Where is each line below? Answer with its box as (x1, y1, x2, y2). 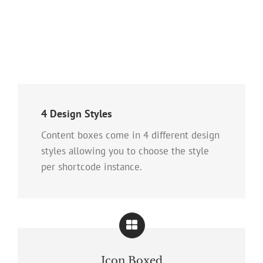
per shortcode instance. (41, 160, 142, 173)
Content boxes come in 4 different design (41, 128, 220, 141)
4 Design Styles (41, 106, 112, 120)
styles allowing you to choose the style (41, 144, 209, 157)
